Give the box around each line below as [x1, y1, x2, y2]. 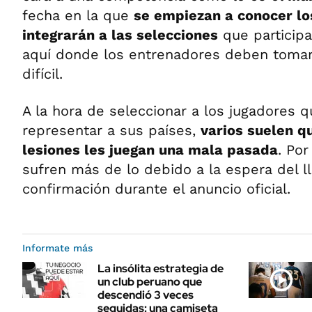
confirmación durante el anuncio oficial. [22, 180, 290, 197]
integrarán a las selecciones [22, 26, 218, 43]
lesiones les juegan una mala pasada [22, 141, 278, 158]
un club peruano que [97, 274, 202, 289]
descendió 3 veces [97, 287, 194, 302]
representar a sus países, [22, 121, 201, 139]
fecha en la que [22, 6, 134, 24]
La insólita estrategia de [97, 260, 224, 276]
